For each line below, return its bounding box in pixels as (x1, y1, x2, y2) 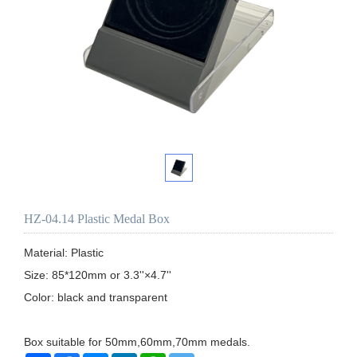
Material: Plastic (24, 245, 104, 259)
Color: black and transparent (24, 290, 167, 304)
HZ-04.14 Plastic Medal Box (24, 211, 170, 226)
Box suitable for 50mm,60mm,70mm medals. (24, 335, 250, 348)
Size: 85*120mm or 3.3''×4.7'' (24, 268, 171, 281)
